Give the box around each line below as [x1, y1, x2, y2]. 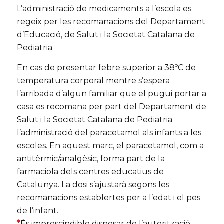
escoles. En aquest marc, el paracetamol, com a [16, 140, 204, 150]
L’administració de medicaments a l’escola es [16, 4, 191, 14]
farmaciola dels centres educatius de [16, 166, 164, 176]
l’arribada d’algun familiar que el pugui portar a [16, 88, 206, 98]
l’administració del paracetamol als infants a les [16, 127, 201, 137]
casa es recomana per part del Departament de [16, 101, 206, 111]
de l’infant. [16, 205, 58, 215]
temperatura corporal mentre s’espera [16, 75, 170, 85]
